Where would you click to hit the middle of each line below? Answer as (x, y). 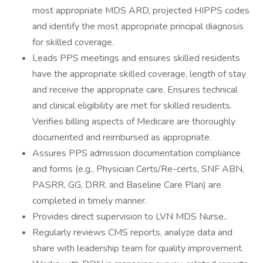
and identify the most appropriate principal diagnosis (138, 26)
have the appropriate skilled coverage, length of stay (139, 74)
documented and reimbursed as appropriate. (122, 137)
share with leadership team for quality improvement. (138, 248)
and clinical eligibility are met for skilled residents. (132, 106)
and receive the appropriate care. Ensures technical (135, 90)
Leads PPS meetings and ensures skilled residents (136, 58)
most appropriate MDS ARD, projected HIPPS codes (141, 11)
